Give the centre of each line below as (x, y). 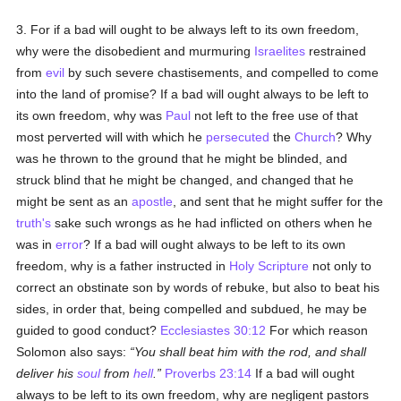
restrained (336, 51)
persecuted (238, 137)
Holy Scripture (269, 266)
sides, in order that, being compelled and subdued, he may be (192, 309)
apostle (153, 201)
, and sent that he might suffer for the (278, 201)
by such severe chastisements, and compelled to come (222, 73)
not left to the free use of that (275, 115)
